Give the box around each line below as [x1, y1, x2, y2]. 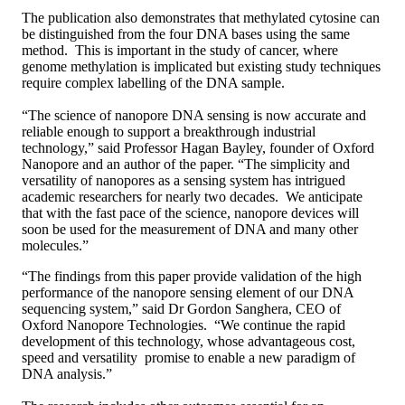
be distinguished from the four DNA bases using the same [22, 25, 350, 42]
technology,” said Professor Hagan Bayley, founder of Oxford [22, 139, 374, 155]
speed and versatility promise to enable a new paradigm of [22, 349, 355, 365]
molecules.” [22, 237, 89, 253]
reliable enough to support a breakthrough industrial [22, 123, 316, 139]
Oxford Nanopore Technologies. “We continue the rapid [22, 316, 345, 333]
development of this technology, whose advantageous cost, [22, 333, 355, 349]
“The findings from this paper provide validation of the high [22, 268, 362, 284]
